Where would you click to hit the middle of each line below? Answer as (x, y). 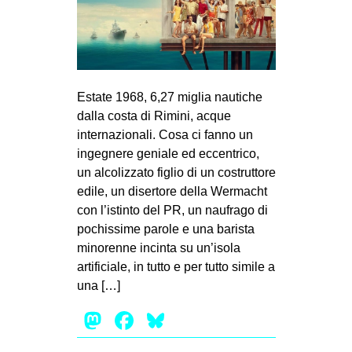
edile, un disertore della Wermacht (172, 191)
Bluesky (212, 320)
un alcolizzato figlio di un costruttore (176, 172)
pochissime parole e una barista (165, 229)
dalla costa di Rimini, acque (154, 115)
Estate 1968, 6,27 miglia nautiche (169, 97)
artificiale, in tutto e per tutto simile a (176, 266)
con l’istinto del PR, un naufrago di (172, 210)
